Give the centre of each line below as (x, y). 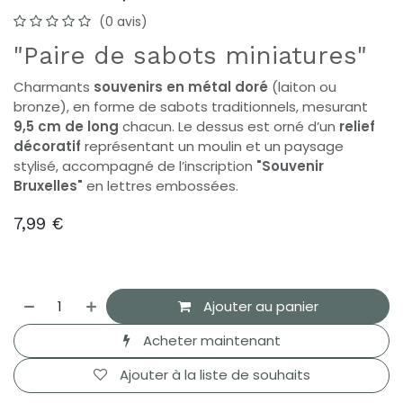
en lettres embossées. (161, 186)
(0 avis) (123, 22)
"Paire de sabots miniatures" (190, 56)
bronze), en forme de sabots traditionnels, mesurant (191, 107)
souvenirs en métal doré (181, 87)
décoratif (47, 147)
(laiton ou (302, 87)
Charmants (54, 87)
